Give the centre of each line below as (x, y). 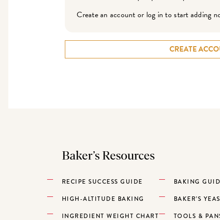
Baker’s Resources (108, 156)
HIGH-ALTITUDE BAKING (103, 199)
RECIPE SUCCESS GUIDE (102, 181)
